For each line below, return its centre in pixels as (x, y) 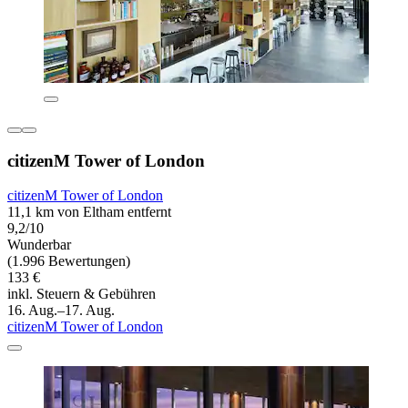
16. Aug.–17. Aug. (61, 311)
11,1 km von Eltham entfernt (89, 212)
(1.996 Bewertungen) (69, 261)
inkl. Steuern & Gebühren (82, 294)
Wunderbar (39, 245)
